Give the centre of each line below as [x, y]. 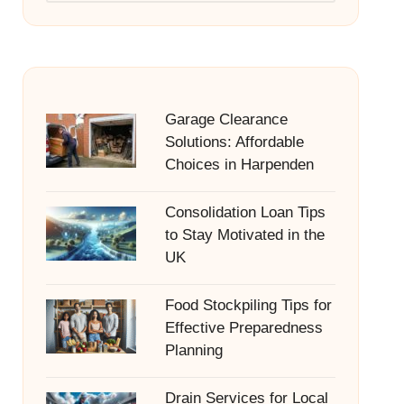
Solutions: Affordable [234, 142]
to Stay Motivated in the [244, 235]
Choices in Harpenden [239, 165]
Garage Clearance [226, 119]
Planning [193, 350]
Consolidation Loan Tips [245, 212]
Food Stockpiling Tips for [248, 305]
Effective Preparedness [243, 328]
